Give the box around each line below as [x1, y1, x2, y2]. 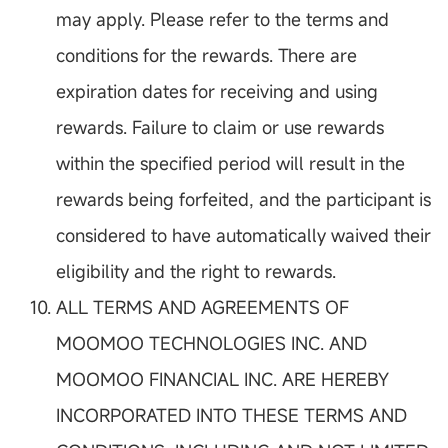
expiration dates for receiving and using [56, 79, 378, 104]
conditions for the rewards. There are [56, 43, 357, 68]
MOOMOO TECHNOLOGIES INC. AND [56, 331, 367, 356]
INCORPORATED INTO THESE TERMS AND [56, 403, 407, 428]
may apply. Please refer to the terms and [56, 7, 389, 32]
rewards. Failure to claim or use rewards [56, 115, 384, 140]
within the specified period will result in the [56, 151, 405, 176]
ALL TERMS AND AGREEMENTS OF [56, 295, 349, 320]
